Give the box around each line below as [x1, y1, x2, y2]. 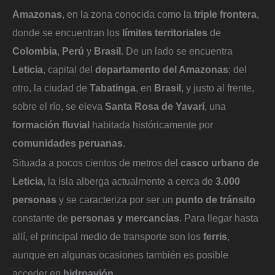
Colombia [12, 45, 57, 56]
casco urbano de [180, 157, 259, 168]
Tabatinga [90, 82, 136, 93]
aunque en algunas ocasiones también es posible [12, 249, 228, 260]
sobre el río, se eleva [12, 100, 105, 112]
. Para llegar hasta [179, 212, 258, 223]
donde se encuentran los [12, 26, 122, 38]
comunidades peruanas [12, 137, 123, 149]
